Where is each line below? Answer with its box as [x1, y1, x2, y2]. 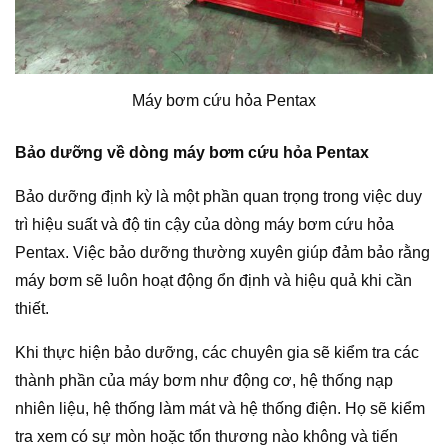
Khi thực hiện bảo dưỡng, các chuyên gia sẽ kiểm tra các [15, 343, 419, 361]
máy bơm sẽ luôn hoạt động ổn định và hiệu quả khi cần [15, 271, 412, 289]
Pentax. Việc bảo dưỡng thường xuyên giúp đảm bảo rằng [15, 243, 430, 261]
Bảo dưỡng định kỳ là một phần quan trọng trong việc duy [15, 187, 422, 205]
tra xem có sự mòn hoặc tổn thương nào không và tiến [15, 427, 398, 445]
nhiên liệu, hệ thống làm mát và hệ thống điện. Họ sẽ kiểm [15, 399, 425, 417]
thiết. [15, 299, 49, 317]
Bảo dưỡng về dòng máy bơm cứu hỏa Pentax [15, 143, 369, 161]
